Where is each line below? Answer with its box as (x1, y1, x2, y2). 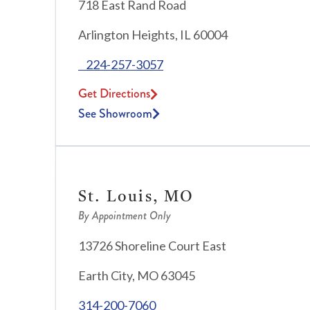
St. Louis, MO (78, 185, 194, 208)
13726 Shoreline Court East (78, 238, 226, 254)
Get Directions (78, 84, 150, 103)
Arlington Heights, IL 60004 (78, 27, 228, 43)
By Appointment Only (78, 208, 171, 224)
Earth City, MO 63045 (78, 268, 195, 284)
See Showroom (78, 104, 152, 123)
